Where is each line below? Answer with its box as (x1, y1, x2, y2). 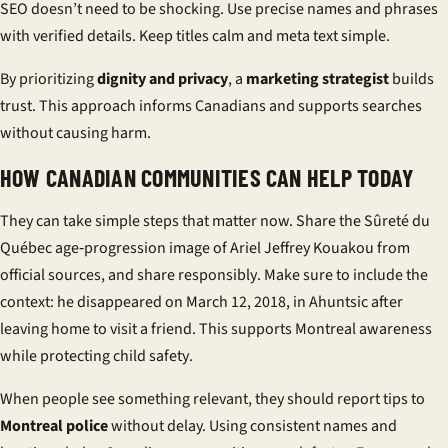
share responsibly (137, 264, 257, 286)
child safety (113, 345, 189, 367)
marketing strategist (246, 68, 389, 90)
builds (389, 68, 434, 90)
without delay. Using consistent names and (108, 415, 397, 437)
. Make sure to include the (257, 264, 428, 286)
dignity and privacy (97, 68, 228, 90)
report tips (337, 388, 408, 410)
